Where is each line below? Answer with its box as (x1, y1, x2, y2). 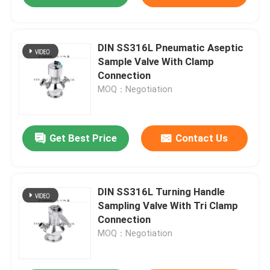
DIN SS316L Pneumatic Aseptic (98, 42, 244, 54)
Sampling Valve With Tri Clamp (98, 199, 239, 212)
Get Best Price (49, 132, 117, 145)
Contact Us (175, 132, 228, 145)
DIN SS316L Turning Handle (98, 186, 225, 198)
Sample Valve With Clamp (98, 55, 215, 68)
